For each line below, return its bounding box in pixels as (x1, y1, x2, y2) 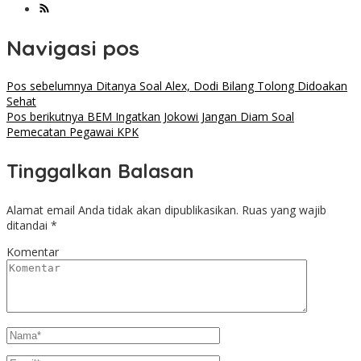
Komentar (6, 244, 59, 260)
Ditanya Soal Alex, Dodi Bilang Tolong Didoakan (93, 78, 347, 94)
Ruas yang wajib (242, 202, 326, 218)
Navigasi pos (6, 34, 139, 61)
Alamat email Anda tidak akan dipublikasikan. (6, 202, 239, 218)
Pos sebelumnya (6, 78, 93, 94)
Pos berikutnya (6, 109, 84, 125)
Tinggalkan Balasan (6, 159, 194, 184)
